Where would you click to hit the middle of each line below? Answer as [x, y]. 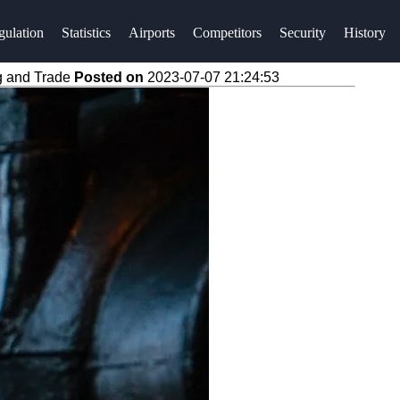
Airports [151, 33]
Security [302, 33]
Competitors [227, 33]
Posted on [111, 77]
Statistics [86, 33]
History [364, 33]
